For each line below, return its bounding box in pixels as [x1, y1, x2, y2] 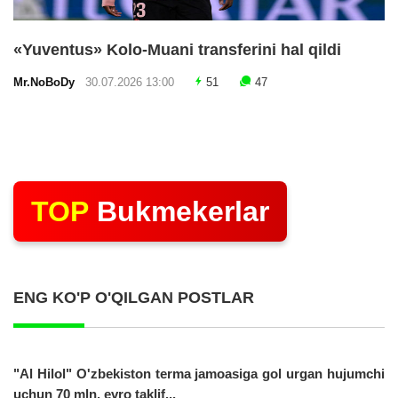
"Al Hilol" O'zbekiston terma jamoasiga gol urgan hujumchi [13, 365, 385, 381]
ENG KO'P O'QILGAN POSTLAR [13, 288, 254, 306]
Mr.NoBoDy [13, 76, 82, 89]
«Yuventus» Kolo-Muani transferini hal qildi [13, 40, 341, 59]
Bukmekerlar [89, 195, 269, 227]
